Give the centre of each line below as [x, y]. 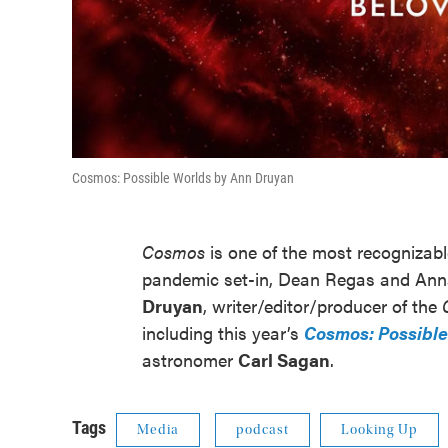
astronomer [190, 359]
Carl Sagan [284, 359]
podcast [262, 430]
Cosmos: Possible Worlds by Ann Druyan [183, 178]
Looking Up [379, 430]
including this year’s [223, 332]
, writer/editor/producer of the [322, 305]
